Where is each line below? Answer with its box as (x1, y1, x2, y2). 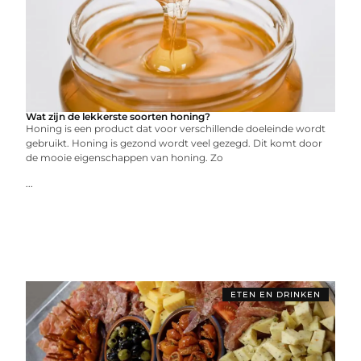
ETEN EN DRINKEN (230, 289, 321, 300)
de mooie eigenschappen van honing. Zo (26, 151, 224, 164)
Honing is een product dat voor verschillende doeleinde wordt (26, 122, 326, 135)
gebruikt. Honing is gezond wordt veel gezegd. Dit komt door (26, 137, 323, 149)
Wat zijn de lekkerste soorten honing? (26, 110, 211, 122)
